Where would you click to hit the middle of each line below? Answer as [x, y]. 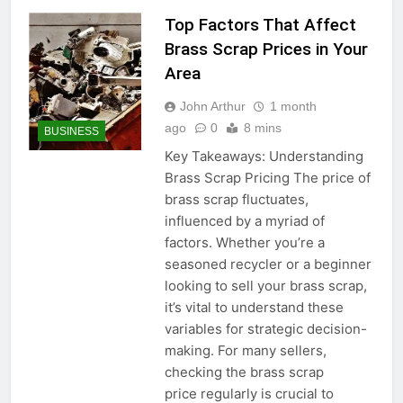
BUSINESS [72, 132]
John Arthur [212, 106]
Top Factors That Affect [260, 24]
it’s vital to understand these [254, 307]
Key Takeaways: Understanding [264, 156]
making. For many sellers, [245, 350]
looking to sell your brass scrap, [265, 285]
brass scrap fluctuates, [236, 199]
